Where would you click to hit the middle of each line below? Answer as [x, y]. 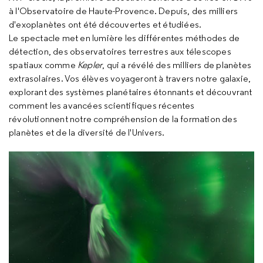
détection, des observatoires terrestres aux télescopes [120, 52]
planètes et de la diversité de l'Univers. [89, 133]
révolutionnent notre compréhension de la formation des [123, 119]
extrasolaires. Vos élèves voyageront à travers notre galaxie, [130, 79]
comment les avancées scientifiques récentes [102, 106]
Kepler [90, 65]
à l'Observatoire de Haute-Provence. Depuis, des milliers [124, 11]
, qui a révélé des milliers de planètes [177, 65]
